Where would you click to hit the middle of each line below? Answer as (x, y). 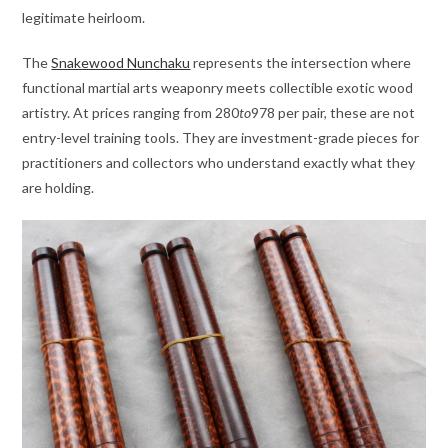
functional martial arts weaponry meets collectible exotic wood (218, 87)
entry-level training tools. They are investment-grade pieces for (221, 137)
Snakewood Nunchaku (121, 62)
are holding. (58, 187)
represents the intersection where (301, 62)
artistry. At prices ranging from (119, 112)
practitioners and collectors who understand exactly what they (219, 162)
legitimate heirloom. (84, 17)
